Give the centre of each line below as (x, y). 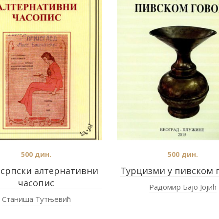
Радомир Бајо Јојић (183, 187)
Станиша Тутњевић (36, 199)
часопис (36, 183)
